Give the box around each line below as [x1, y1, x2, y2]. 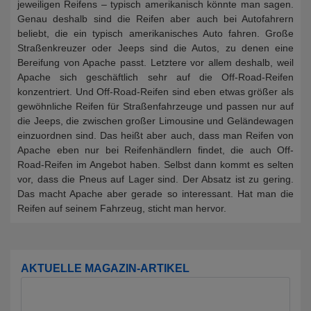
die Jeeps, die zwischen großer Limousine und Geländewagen [17, 115, 294, 126]
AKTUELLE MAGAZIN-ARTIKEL [21, 262, 190, 274]
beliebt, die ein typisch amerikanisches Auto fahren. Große [17, 28, 294, 39]
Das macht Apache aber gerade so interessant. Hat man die [17, 188, 294, 199]
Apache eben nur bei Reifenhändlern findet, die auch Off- [17, 144, 294, 155]
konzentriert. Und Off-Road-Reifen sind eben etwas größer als [17, 86, 294, 97]
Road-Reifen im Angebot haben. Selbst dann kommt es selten [17, 159, 294, 170]
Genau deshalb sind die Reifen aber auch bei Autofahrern [17, 13, 294, 24]
